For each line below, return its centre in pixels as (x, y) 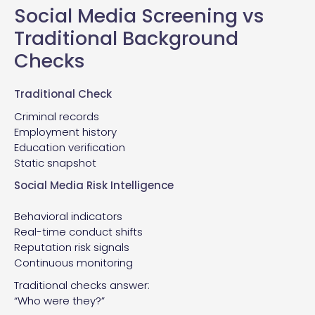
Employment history (65, 131)
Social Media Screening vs (139, 15)
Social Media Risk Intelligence (94, 185)
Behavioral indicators (68, 216)
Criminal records (57, 116)
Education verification (70, 147)
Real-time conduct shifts (78, 231)
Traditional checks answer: (82, 285)
